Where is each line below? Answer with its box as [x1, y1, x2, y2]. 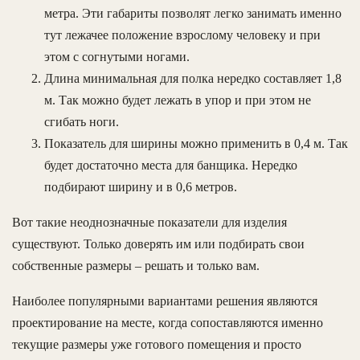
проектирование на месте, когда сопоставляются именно [12, 316, 323, 330]
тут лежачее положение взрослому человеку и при [44, 28, 321, 43]
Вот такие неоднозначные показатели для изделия [12, 215, 287, 230]
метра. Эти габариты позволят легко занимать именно [44, 6, 342, 21]
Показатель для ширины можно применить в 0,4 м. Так [44, 137, 348, 151]
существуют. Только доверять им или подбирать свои [12, 237, 305, 252]
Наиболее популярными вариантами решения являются [12, 294, 317, 309]
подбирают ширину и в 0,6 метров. [44, 180, 237, 194]
